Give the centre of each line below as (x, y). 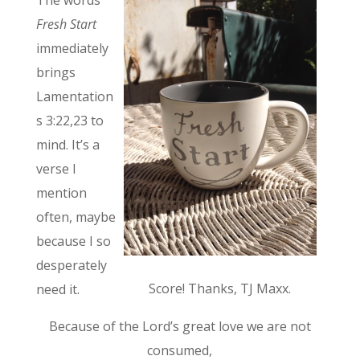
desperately (71, 265)
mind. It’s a (67, 144)
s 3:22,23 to (70, 120)
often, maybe (76, 217)
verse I (56, 168)
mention (61, 192)
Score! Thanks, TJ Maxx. (220, 288)
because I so (73, 241)
